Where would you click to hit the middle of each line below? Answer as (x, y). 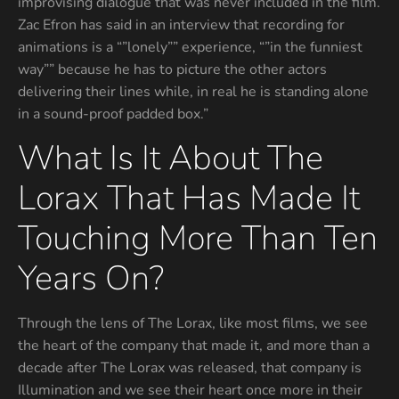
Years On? (91, 279)
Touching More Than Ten (198, 239)
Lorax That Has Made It (189, 199)
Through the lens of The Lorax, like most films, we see (193, 324)
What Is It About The (171, 159)
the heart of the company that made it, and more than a (194, 346)
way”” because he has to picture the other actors (172, 69)
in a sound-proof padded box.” (113, 114)
